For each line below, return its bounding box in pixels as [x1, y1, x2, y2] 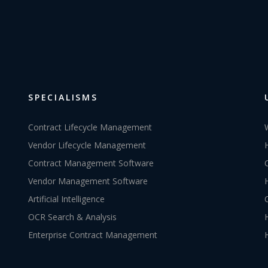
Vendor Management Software [28, 175, 148, 187]
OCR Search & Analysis [28, 211, 117, 223]
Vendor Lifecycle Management [28, 139, 146, 151]
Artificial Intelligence [28, 193, 105, 205]
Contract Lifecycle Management [28, 121, 152, 133]
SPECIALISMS [28, 92, 98, 103]
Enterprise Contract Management [28, 229, 157, 240]
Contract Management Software [28, 157, 154, 169]
